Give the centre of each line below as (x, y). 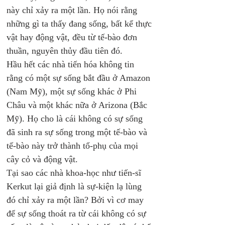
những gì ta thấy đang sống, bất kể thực (80, 24)
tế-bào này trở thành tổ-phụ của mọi (74, 146)
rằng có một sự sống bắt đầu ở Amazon (80, 78)
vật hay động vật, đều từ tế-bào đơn (73, 37)
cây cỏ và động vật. (43, 159)
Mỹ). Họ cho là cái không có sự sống (76, 119)
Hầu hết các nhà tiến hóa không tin (72, 64)
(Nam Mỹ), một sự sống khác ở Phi (73, 91)
